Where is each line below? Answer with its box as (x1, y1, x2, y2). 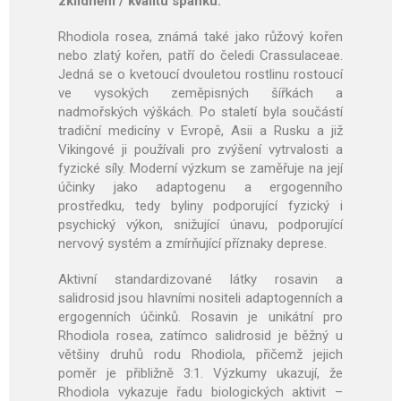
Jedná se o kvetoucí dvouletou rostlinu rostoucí (58, 66, 343, 83)
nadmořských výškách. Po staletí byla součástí (58, 104, 343, 121)
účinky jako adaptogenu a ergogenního (58, 179, 343, 196)
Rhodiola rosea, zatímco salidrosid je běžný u (58, 328, 343, 345)
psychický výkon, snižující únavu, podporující (58, 217, 343, 234)
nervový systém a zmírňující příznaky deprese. (58, 235, 327, 252)
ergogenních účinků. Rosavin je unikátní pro (58, 309, 343, 326)
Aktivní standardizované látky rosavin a (58, 271, 343, 288)
